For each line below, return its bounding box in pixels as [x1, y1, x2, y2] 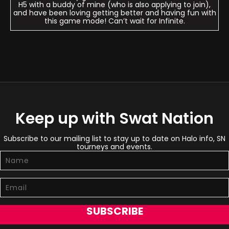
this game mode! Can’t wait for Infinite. [44, 16, 185, 26]
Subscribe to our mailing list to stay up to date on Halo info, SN [4, 133, 225, 144]
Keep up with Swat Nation [15, 108, 214, 129]
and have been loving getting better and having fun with [13, 8, 216, 18]
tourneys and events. [77, 142, 152, 152]
